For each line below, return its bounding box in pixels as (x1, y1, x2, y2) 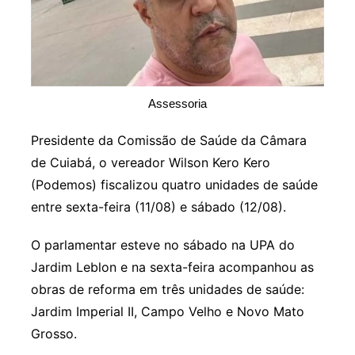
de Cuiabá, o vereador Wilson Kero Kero (30, 155, 270, 171)
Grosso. (30, 326, 77, 342)
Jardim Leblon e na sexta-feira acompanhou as (30, 259, 314, 276)
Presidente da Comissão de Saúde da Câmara (30, 132, 307, 149)
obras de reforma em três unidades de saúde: (30, 281, 304, 298)
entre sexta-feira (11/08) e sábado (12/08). (30, 199, 286, 216)
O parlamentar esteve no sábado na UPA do (30, 237, 295, 254)
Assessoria (147, 97, 207, 111)
